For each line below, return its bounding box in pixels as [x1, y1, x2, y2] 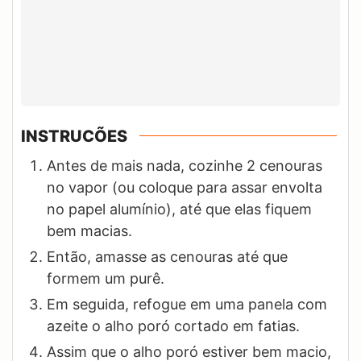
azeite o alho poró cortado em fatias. [47, 317, 300, 334]
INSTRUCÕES [21, 126, 127, 146]
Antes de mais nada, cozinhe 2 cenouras [47, 156, 322, 174]
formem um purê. [47, 269, 164, 287]
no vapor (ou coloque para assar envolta [47, 178, 322, 196]
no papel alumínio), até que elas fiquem [47, 200, 312, 218]
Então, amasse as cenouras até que [47, 247, 288, 265]
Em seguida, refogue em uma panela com [47, 295, 327, 313]
